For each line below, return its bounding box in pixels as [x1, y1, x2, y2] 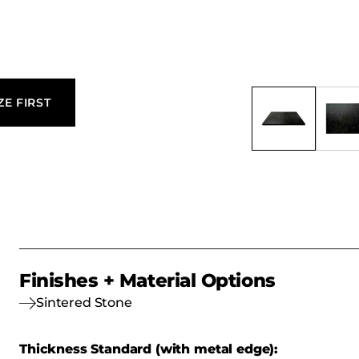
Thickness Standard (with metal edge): [19, 341, 279, 357]
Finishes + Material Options [19, 269, 276, 292]
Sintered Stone [36, 295, 132, 310]
